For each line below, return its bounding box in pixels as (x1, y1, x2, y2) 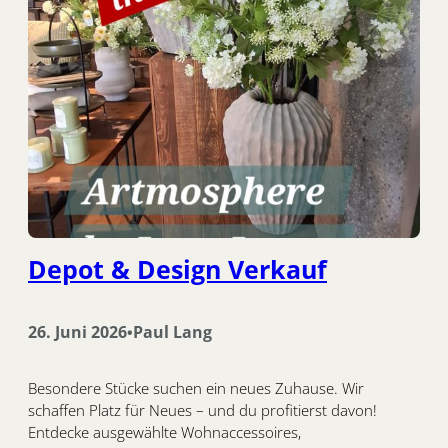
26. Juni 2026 (28, 320, 127, 343)
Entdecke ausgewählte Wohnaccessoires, (28, 422, 301, 443)
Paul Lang (133, 320, 212, 343)
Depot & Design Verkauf (28, 251, 327, 286)
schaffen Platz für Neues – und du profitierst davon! (28, 400, 377, 421)
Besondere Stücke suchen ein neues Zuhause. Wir (28, 378, 364, 399)
